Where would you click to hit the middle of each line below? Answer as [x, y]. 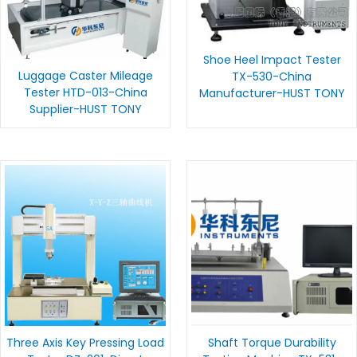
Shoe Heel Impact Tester [272, 59]
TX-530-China [272, 76]
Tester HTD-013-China [85, 93]
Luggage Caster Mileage [85, 76]
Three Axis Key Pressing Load [85, 343]
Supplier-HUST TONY [85, 110]
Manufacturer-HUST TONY [272, 93]
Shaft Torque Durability [272, 343]
